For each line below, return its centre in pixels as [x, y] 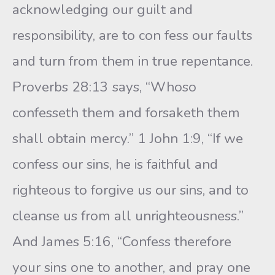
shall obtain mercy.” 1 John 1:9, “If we [128, 138]
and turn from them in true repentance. [133, 61]
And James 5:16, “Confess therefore [122, 242]
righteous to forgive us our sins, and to [130, 190]
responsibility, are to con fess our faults [132, 35]
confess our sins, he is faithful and [115, 164]
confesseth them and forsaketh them [126, 113]
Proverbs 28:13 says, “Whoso [104, 87]
